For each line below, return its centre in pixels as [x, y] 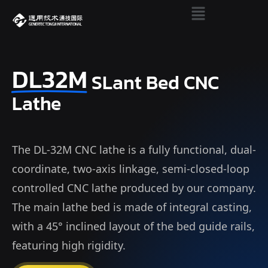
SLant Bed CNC [153, 83]
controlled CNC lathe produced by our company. [134, 186]
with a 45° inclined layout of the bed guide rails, [133, 224]
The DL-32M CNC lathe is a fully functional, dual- [134, 147]
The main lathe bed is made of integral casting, [132, 205]
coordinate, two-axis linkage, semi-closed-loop [131, 167]
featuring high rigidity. [69, 243]
